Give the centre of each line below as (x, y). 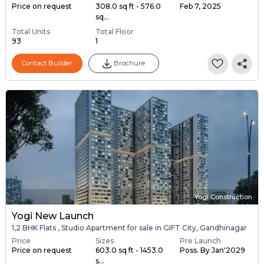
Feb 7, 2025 (200, 6)
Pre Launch (200, 240)
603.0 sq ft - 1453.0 (130, 250)
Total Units (31, 31)
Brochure (129, 63)
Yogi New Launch (52, 216)
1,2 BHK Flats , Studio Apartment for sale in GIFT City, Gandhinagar (129, 228)
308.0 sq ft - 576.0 (128, 6)
